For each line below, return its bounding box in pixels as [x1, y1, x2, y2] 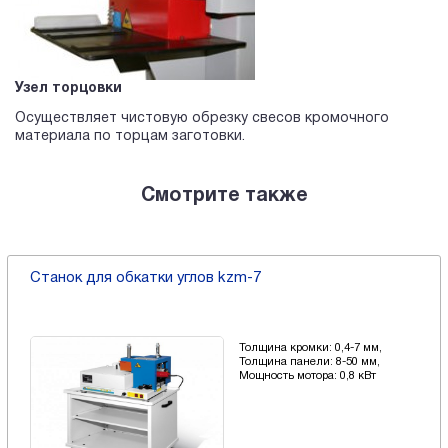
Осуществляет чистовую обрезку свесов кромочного [15, 112, 389, 126]
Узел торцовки [15, 82, 122, 96]
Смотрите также [140, 187, 308, 206]
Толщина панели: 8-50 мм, [239, 357, 380, 368]
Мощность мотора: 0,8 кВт [239, 371, 376, 382]
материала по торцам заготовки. [15, 130, 253, 144]
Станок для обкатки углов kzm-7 [29, 272, 261, 286]
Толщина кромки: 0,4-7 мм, [239, 343, 382, 354]
